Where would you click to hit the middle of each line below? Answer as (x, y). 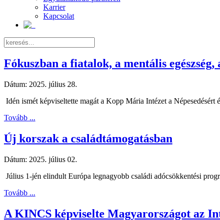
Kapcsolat (59, 16)
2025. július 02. (53, 160)
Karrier (54, 7)
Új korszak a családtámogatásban (88, 139)
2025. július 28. (53, 84)
